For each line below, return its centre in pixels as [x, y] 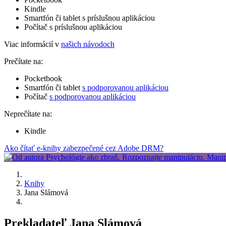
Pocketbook [43, 78]
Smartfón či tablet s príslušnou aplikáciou [90, 18]
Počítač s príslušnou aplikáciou [73, 27]
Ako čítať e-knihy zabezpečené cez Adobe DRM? [84, 148]
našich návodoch [88, 44]
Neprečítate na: [28, 114]
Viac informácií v [33, 44]
